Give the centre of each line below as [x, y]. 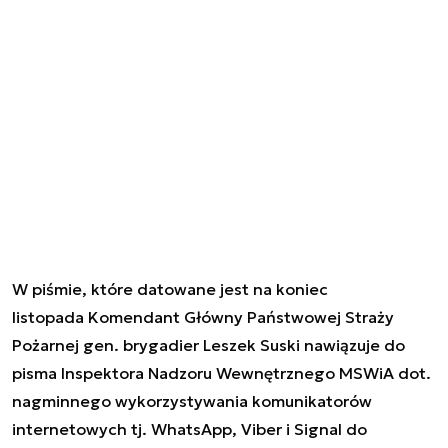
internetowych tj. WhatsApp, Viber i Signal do [189, 428]
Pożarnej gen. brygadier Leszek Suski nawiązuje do [208, 344]
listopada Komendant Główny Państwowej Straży [203, 316]
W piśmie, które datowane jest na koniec [170, 288]
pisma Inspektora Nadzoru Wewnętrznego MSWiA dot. [221, 372]
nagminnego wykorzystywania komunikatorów [192, 400]
